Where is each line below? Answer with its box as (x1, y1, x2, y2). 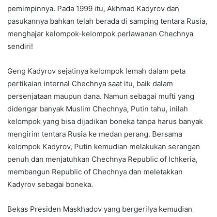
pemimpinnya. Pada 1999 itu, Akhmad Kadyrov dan (7, 4, 179, 14)
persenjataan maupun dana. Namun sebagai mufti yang (7, 92, 194, 101)
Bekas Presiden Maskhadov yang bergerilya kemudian (7, 204, 192, 214)
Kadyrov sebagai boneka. (7, 180, 93, 189)
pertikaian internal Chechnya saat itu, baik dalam (7, 79, 173, 89)
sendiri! (7, 42, 33, 51)
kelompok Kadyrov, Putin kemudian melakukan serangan (7, 142, 200, 152)
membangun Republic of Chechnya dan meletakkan (7, 167, 183, 177)
